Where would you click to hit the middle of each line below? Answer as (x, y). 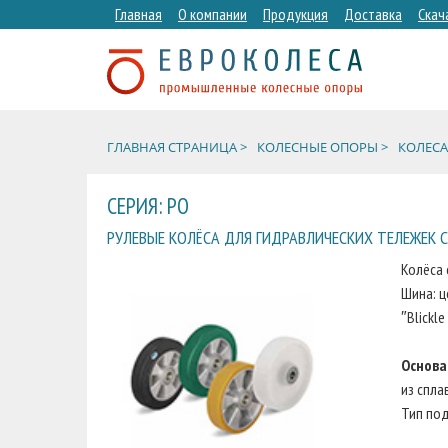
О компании (212, 14)
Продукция (295, 14)
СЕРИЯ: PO (148, 205)
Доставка (373, 14)
